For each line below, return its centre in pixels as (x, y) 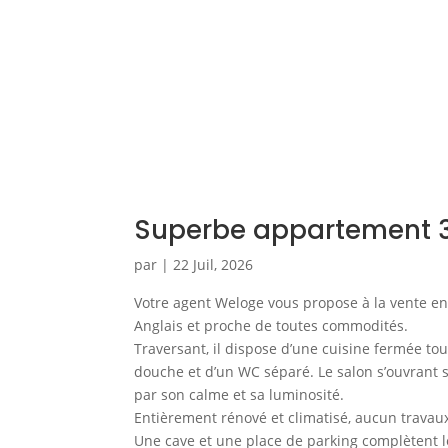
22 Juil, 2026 (213, 264)
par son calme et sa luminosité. (239, 394)
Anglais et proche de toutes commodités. (271, 325)
